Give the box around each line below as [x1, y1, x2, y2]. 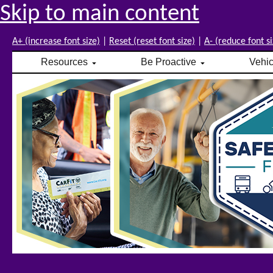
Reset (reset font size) [109, 37, 195, 46]
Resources [40, 57, 90, 67]
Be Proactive [140, 57, 199, 67]
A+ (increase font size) [12, 37, 100, 46]
